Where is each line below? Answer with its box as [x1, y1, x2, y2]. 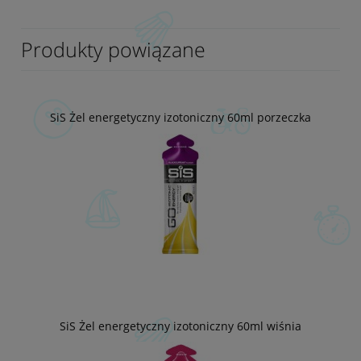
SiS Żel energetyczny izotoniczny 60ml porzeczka [50, 110, 311, 126]
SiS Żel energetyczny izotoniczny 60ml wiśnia [60, 317, 301, 334]
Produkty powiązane [21, 35, 205, 64]
